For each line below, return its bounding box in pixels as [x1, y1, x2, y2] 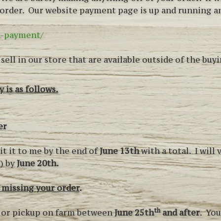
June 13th [100, 145, 141, 156]
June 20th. [17, 157, 59, 169]
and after [160, 207, 200, 218]
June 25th [114, 207, 154, 218]
